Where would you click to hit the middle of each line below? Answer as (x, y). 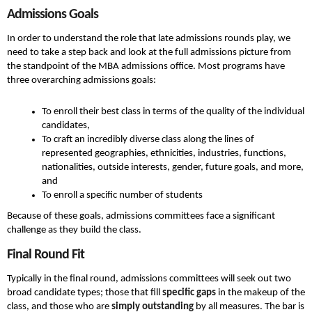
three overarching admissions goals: (81, 81)
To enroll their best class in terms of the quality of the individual (173, 112)
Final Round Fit (46, 255)
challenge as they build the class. (74, 231)
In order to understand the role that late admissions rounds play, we (149, 39)
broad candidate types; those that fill (85, 293)
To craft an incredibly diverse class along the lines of (148, 140)
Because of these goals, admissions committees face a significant (141, 217)
